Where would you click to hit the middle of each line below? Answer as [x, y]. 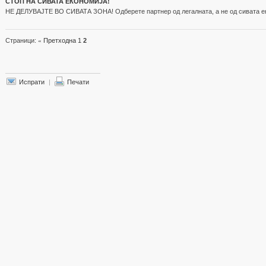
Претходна [59, 40]
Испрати [32, 82]
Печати [78, 82]
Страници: [22, 40]
